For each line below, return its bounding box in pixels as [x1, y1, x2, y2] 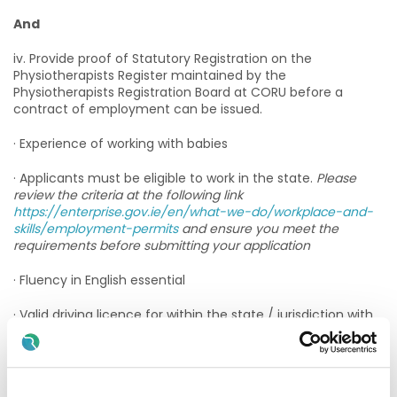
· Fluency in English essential [13, 271, 185, 289]
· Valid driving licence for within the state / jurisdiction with [13, 306, 373, 323]
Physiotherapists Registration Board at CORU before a [13, 83, 343, 101]
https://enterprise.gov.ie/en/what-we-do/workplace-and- [13, 203, 373, 221]
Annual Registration [13, 374, 149, 392]
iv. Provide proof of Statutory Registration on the [13, 50, 312, 67]
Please [316, 169, 356, 187]
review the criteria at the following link [13, 186, 243, 204]
